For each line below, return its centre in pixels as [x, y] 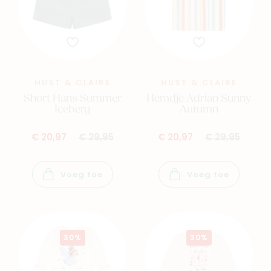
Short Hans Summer [72, 99]
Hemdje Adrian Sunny [199, 99]
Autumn [199, 110]
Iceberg [72, 110]
